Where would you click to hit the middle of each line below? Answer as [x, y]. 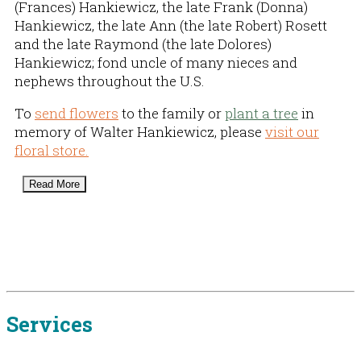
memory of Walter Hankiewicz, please [140, 131]
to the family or [172, 113]
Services [50, 324]
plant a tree [261, 113]
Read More [54, 184]
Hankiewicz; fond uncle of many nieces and [156, 62]
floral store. [52, 150]
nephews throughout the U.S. [110, 81]
